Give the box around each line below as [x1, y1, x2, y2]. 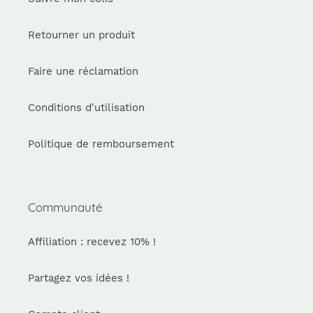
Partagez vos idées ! [28, 271, 129, 284]
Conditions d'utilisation [28, 101, 145, 115]
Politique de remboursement [28, 138, 174, 151]
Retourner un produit [28, 29, 135, 42]
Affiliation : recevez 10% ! [28, 235, 156, 248]
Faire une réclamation [28, 65, 138, 78]
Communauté [28, 200, 102, 215]
